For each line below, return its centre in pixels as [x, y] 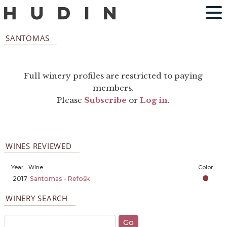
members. [113, 88]
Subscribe [106, 100]
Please [71, 100]
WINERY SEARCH [37, 198]
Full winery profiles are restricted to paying [113, 76]
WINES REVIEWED [39, 146]
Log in [154, 100]
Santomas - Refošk [60, 178]
